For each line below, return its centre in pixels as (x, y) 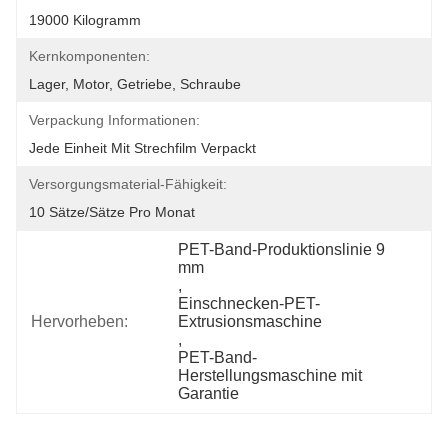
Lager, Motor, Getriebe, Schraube (135, 84)
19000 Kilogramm (85, 20)
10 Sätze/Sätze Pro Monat (112, 212)
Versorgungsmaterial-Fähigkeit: (128, 184)
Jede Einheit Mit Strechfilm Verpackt (142, 148)
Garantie (209, 393)
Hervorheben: (79, 321)
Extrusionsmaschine (250, 321)
